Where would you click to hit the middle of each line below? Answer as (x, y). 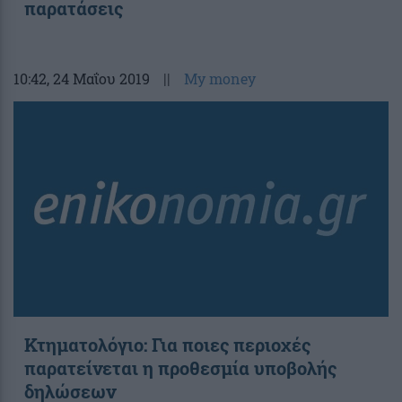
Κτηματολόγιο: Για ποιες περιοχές (167, 344)
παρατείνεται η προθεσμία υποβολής (180, 367)
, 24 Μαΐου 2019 (98, 78)
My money (220, 78)
